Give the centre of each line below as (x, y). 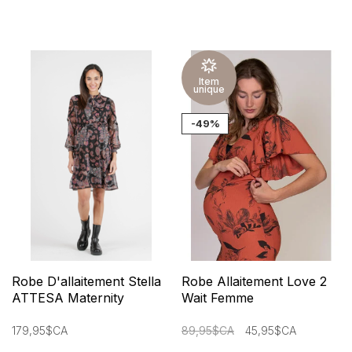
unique (209, 90)
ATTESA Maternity (68, 297)
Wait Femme (218, 297)
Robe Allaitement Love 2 (254, 281)
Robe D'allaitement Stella (86, 281)
